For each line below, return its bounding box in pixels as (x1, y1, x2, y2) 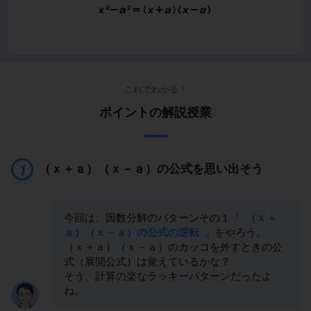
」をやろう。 (201, 226, 267, 238)
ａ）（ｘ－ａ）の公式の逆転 (64, 226, 199, 238)
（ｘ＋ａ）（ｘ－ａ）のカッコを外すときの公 (64, 240, 283, 253)
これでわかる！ (124, 83, 187, 94)
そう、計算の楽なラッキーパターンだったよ (64, 269, 272, 282)
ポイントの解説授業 (99, 105, 212, 119)
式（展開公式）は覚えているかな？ (64, 255, 230, 267)
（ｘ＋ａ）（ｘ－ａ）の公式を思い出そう (39, 162, 263, 176)
